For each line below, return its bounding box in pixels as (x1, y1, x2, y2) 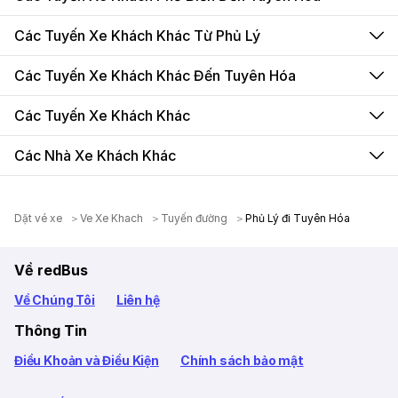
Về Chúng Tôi (14, 292, 95, 307)
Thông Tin (14, 322, 87, 339)
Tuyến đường (161, 211, 228, 225)
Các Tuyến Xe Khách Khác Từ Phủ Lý (14, 27, 260, 44)
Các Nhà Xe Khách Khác (14, 147, 176, 164)
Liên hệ (115, 292, 160, 307)
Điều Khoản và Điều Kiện (14, 353, 159, 368)
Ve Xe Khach (80, 211, 144, 225)
